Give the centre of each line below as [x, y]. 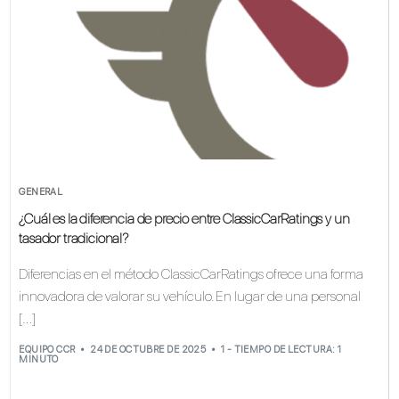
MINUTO [39, 359]
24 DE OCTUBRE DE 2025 [148, 349]
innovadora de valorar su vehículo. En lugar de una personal [190, 297]
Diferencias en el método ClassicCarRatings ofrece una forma [191, 274]
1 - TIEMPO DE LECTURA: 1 [281, 349]
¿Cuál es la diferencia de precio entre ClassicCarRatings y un [184, 219]
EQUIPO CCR [47, 349]
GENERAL [41, 192]
